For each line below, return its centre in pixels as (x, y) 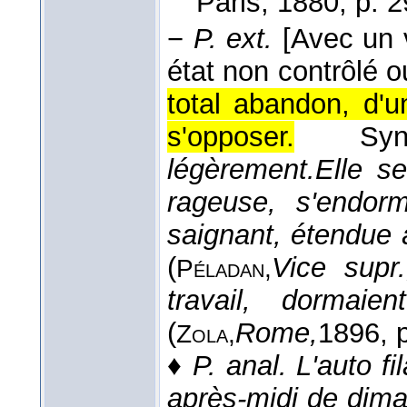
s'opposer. (231, 137)
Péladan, (224, 269)
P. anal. (240, 366)
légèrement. (241, 170)
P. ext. (233, 39)
